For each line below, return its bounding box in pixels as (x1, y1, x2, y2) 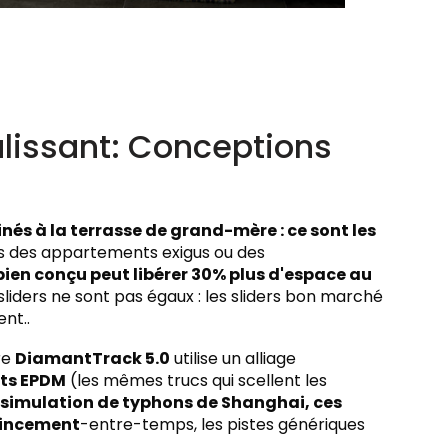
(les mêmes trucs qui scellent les (66, 368, 327, 392)
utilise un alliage (170, 346, 296, 370)
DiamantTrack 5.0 (15, 346, 170, 370)
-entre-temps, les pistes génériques (80, 412, 365, 436)
